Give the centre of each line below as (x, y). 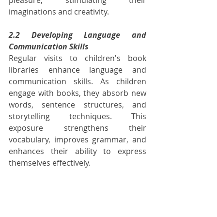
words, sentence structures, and (77, 104)
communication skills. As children (77, 81)
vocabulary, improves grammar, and (77, 139)
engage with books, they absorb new (77, 93)
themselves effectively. (50, 163)
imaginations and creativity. (59, 11)
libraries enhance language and (77, 70)
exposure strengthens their (77, 128)
